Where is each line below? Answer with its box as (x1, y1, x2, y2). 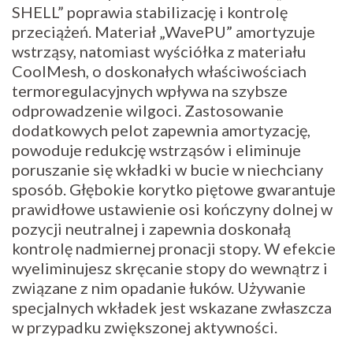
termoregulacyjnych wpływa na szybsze (12, 80, 288, 100)
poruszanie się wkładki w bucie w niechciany (12, 159, 323, 179)
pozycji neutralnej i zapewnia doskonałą (12, 218, 291, 238)
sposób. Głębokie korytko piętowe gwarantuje (12, 179, 336, 199)
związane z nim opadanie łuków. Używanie (12, 277, 306, 297)
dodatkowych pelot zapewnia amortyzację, (12, 120, 310, 139)
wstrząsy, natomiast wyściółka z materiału (12, 41, 306, 61)
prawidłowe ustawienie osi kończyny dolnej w (12, 199, 333, 218)
